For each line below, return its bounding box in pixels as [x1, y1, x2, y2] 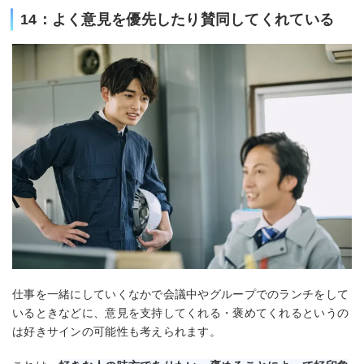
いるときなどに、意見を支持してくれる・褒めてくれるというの [12, 305, 349, 319]
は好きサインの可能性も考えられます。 [12, 324, 222, 338]
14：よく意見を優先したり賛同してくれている [20, 11, 335, 28]
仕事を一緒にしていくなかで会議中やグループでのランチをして [12, 287, 349, 301]
